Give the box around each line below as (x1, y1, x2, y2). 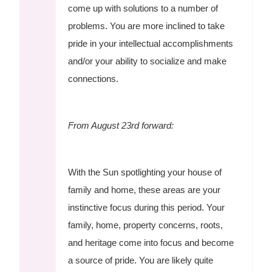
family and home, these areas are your (68, 184, 221, 195)
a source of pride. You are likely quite (68, 254, 214, 265)
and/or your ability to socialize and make (68, 55, 227, 66)
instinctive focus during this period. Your (68, 202, 225, 212)
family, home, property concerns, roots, (68, 219, 223, 230)
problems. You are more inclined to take (68, 20, 225, 31)
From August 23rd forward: (68, 120, 174, 131)
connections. (68, 73, 119, 84)
